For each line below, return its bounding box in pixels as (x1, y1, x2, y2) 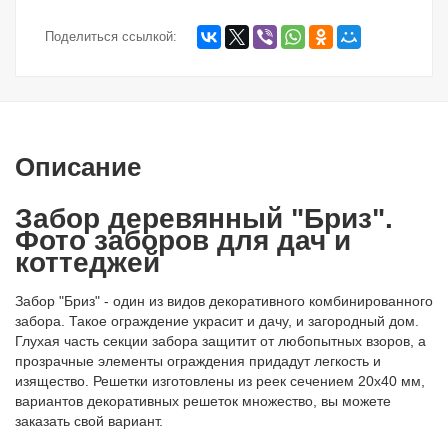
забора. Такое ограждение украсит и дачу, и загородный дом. (15, 312, 423, 329)
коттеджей (15, 246, 160, 278)
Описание (15, 151, 141, 182)
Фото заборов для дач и (15, 224, 351, 256)
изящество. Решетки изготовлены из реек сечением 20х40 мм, (15, 372, 425, 389)
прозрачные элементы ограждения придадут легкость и (15, 352, 381, 369)
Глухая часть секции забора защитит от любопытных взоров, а (15, 332, 426, 349)
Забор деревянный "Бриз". (15, 202, 393, 234)
